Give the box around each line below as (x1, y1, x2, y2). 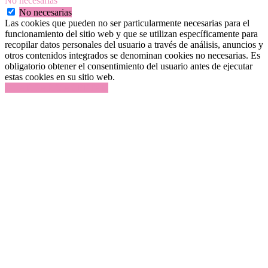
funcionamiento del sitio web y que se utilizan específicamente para (5, 28, 258, 39)
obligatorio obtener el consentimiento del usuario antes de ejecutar (5, 60, 252, 71)
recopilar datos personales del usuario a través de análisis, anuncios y (5, 39, 263, 50)
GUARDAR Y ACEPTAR (5, 82, 108, 93)
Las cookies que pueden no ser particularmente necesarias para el (5, 17, 249, 28)
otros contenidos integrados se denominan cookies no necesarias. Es (5, 50, 260, 60)
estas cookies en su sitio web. (5, 71, 115, 82)
